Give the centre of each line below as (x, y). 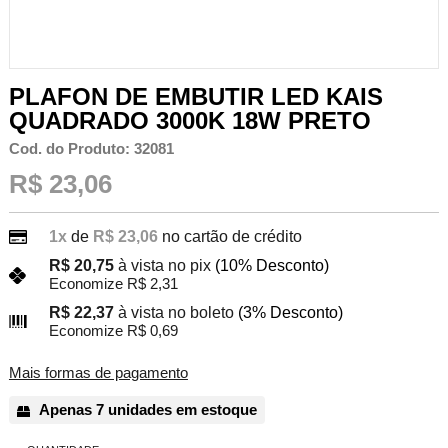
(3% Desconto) (290, 312)
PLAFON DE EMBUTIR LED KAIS (195, 96)
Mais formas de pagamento (98, 372)
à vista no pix (164, 266)
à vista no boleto (175, 312)
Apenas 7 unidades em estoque (146, 409)
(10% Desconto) (271, 266)
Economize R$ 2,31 (113, 284)
